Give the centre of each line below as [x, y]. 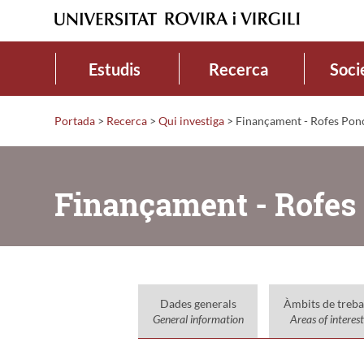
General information [198, 318]
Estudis [114, 69]
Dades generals [198, 303]
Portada [75, 120]
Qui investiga [191, 120]
